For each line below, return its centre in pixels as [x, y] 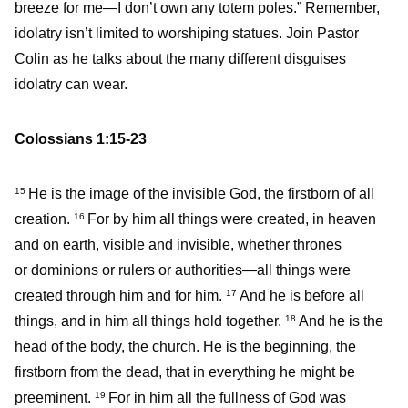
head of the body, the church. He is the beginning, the [185, 347]
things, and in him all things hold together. [150, 321]
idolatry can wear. [71, 85]
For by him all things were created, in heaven [232, 219]
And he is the [341, 321]
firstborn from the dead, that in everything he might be [185, 372]
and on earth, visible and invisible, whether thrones [178, 245]
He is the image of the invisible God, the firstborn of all [201, 194]
